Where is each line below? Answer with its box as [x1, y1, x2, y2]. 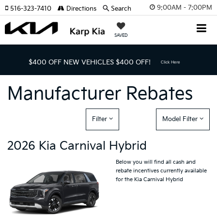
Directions [64, 5, 96, 13]
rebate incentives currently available [116, 168, 207, 174]
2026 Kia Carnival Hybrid [7, 139, 147, 153]
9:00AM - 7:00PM [157, 3, 212, 12]
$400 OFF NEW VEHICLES [29, 58, 114, 66]
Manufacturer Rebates [7, 84, 193, 105]
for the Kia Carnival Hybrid [116, 176, 183, 183]
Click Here [161, 60, 180, 65]
